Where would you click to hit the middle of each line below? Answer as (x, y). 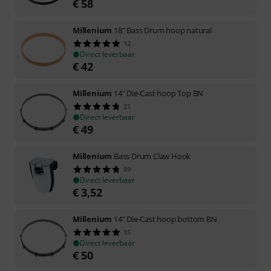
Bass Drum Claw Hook (152, 156)
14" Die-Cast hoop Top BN (159, 93)
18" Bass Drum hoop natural (163, 30)
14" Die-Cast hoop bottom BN (165, 219)
